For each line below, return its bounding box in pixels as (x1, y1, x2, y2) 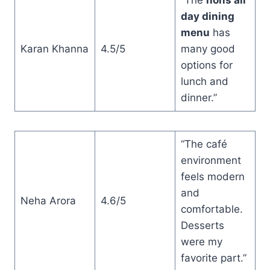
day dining (180, 10, 234, 22)
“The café (180, 137, 227, 150)
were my (180, 235, 222, 248)
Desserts (180, 219, 224, 231)
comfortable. (180, 202, 243, 215)
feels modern (180, 170, 245, 183)
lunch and (180, 75, 228, 87)
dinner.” (180, 91, 217, 104)
